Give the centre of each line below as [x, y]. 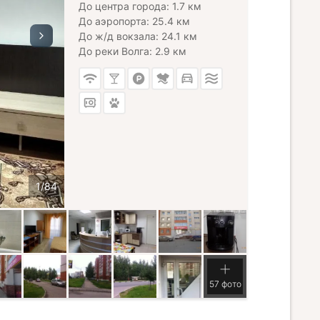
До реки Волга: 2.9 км [132, 51]
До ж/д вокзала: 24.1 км [138, 36]
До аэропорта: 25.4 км [134, 21]
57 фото [225, 284]
